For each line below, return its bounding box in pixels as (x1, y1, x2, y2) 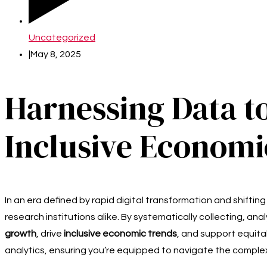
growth (5, 229, 36, 239)
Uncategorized (29, 32, 95, 42)
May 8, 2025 (30, 49, 81, 59)
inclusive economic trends (64, 229, 177, 239)
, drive (36, 229, 64, 239)
